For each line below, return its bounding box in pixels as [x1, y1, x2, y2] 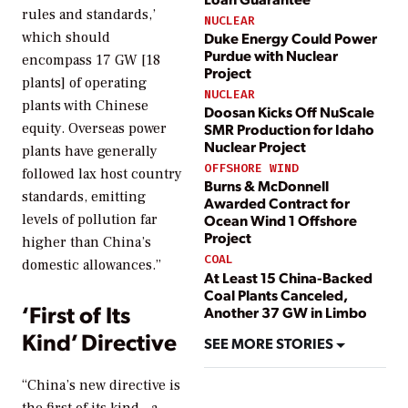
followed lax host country [22, 165, 182, 184]
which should [22, 28, 110, 47]
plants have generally [22, 142, 158, 161]
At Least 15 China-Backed [204, 267, 372, 287]
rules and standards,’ [22, 5, 156, 25]
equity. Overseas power [22, 119, 167, 138]
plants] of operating [22, 74, 147, 93]
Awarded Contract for [204, 193, 350, 213]
